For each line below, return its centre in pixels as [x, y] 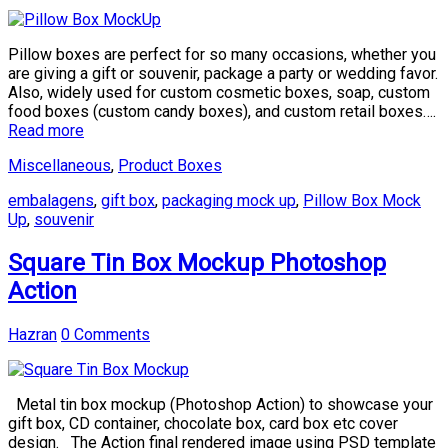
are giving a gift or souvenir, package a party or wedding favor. [223, 74]
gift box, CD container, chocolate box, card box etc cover [203, 424]
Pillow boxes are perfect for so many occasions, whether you [222, 55]
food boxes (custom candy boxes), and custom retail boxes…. [222, 112]
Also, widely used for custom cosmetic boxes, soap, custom [219, 93]
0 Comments [105, 335]
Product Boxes [170, 166]
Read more [46, 131]
